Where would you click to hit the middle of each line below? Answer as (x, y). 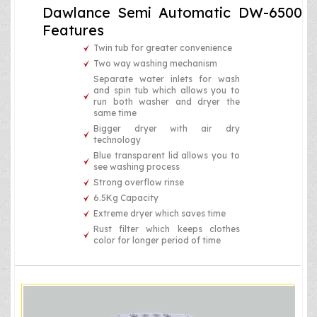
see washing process (137, 166)
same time (115, 113)
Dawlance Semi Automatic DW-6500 (172, 12)
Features (73, 30)
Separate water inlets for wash (167, 79)
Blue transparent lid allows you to (167, 155)
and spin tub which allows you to (167, 90)
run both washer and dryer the (167, 101)
